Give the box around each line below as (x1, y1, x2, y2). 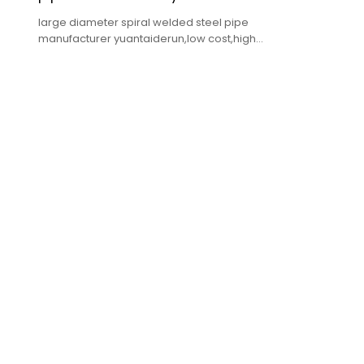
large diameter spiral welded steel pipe (37, 15, 249, 31)
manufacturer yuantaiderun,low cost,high (37, 31, 256, 47)
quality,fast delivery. (37, 47, 142, 63)
